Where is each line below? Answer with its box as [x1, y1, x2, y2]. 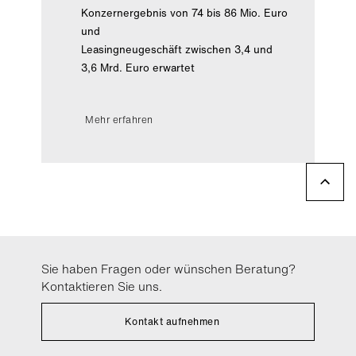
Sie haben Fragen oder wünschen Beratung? [41, 260, 296, 277]
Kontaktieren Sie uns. [41, 277, 163, 295]
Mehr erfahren [85, 113, 153, 126]
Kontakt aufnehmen [124, 315, 220, 328]
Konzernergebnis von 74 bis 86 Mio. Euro [81, 6, 288, 21]
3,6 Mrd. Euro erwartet [81, 60, 195, 75]
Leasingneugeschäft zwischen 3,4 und [81, 42, 273, 57]
